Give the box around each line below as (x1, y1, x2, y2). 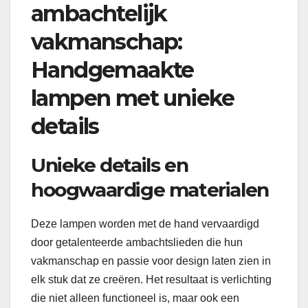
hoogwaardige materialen (31, 178, 269, 202)
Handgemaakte (31, 56, 194, 84)
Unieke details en (31, 153, 188, 177)
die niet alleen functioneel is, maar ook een (31, 292, 239, 305)
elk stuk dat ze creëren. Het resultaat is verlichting (31, 274, 272, 286)
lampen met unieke (31, 85, 234, 112)
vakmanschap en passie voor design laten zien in (31, 255, 271, 267)
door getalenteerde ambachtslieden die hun (31, 236, 243, 249)
